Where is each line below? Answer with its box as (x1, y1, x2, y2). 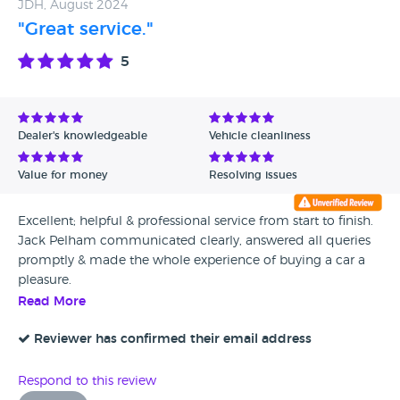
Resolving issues (209, 170, 297, 180)
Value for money (18, 170, 107, 180)
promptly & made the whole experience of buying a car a (18, 254, 365, 267)
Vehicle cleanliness (209, 130, 311, 141)
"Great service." (18, 21, 154, 38)
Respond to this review (18, 375, 156, 387)
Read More (18, 296, 86, 308)
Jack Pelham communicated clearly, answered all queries (18, 235, 371, 247)
